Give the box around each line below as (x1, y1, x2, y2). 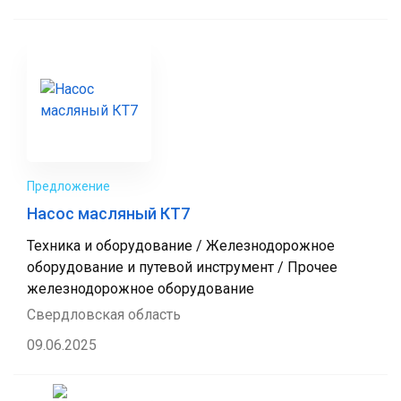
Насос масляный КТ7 (27, 204, 190, 223)
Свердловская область (27, 306, 181, 323)
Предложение (27, 179, 110, 193)
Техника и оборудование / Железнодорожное (27, 237, 335, 254)
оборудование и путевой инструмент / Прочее (27, 259, 337, 276)
